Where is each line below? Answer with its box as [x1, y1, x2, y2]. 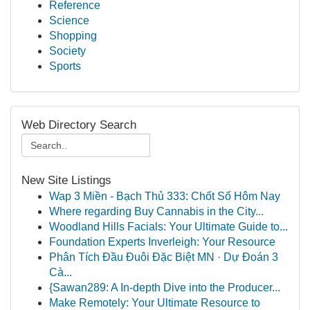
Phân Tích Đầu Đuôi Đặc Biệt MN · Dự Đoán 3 [49, 251, 278, 263]
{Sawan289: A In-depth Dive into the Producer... [49, 282, 280, 293]
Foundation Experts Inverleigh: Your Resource [49, 236, 275, 248]
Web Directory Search [21, 118, 136, 131]
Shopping [49, 30, 97, 42]
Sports [49, 60, 81, 72]
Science [49, 15, 89, 26]
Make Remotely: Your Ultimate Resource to [49, 297, 260, 309]
